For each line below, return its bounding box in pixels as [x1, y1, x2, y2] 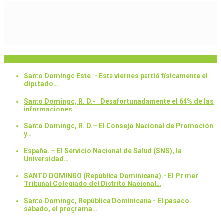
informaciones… [24, 105, 77, 113]
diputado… [24, 79, 58, 88]
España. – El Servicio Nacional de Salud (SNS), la [24, 147, 182, 155]
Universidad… [24, 154, 69, 163]
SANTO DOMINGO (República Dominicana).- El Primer [24, 172, 198, 180]
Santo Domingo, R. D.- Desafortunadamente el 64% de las [24, 97, 214, 105]
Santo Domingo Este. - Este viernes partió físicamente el [24, 72, 208, 80]
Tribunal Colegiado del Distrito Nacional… [24, 180, 161, 188]
